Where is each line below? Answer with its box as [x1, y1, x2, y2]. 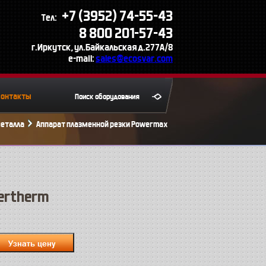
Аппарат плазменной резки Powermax [36, 119, 167, 129]
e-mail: [68, 53, 96, 64]
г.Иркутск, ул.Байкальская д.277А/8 [31, 42, 173, 53]
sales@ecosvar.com [96, 53, 173, 64]
